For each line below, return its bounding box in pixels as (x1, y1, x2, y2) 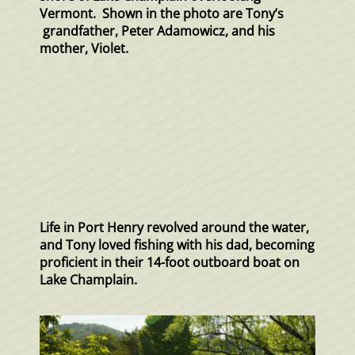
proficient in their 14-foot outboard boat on (40, 254, 300, 272)
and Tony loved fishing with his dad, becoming (40, 236, 315, 254)
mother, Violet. (40, 40, 128, 58)
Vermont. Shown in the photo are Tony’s (40, 5, 284, 23)
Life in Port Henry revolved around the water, (40, 219, 309, 237)
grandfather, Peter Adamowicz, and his (40, 22, 275, 40)
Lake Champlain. (40, 271, 137, 289)
